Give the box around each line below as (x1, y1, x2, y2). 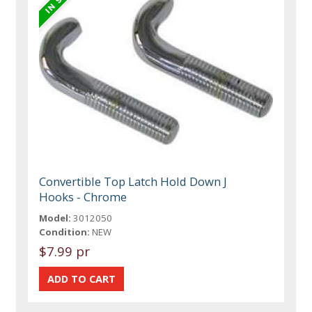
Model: (39, 211, 72, 224)
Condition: (39, 225, 91, 238)
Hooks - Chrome (39, 188, 127, 205)
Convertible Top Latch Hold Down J (39, 173, 228, 189)
